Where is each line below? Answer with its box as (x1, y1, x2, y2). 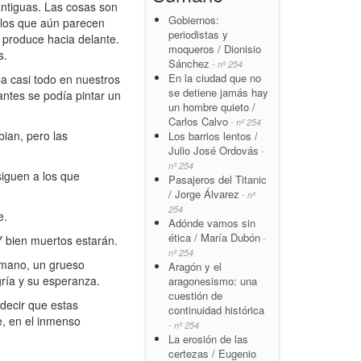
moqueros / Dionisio (168, 40, 261, 56)
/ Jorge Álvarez (168, 185, 239, 201)
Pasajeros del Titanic (168, 171, 267, 187)
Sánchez (168, 55, 210, 71)
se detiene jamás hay (168, 84, 268, 100)
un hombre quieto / (168, 98, 255, 114)
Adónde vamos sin (168, 214, 255, 230)
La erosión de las (168, 330, 248, 346)
